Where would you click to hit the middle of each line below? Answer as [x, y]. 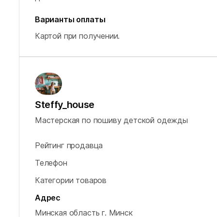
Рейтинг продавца [69, 145]
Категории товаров [71, 180]
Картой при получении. [77, 36]
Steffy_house [65, 104]
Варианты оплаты [70, 19]
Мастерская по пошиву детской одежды [111, 120]
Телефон [51, 163]
